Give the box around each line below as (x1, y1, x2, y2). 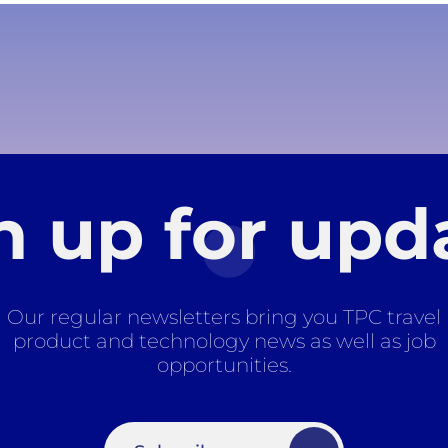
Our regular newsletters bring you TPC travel (7, 304, 441, 329)
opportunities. (156, 352, 292, 377)
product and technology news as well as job (12, 328, 436, 353)
